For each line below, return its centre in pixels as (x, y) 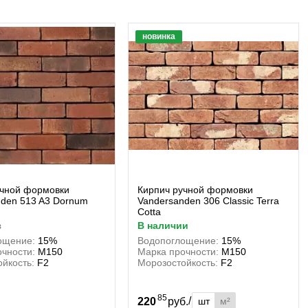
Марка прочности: (178, 252)
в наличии (166, 225)
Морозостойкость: (178, 263)
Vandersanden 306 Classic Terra (208, 201)
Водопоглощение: (178, 241)
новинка (159, 36)
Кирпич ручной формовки (195, 190)
